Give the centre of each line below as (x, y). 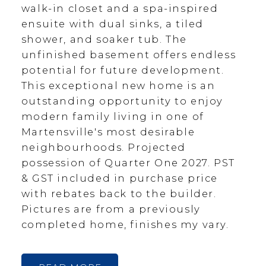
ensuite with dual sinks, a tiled (113, 24)
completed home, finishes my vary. (125, 225)
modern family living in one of (113, 117)
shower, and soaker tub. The (104, 39)
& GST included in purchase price (120, 178)
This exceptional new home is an (118, 86)
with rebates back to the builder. (119, 194)
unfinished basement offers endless (129, 55)
